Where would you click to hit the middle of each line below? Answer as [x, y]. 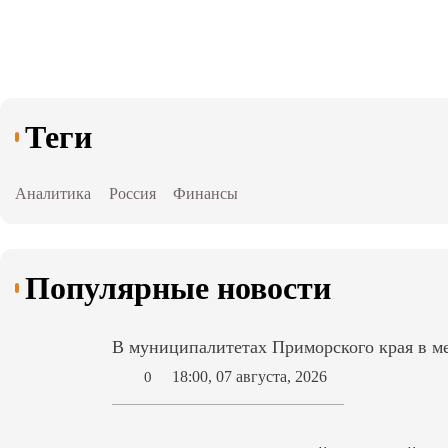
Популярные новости [178, 288]
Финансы [206, 194]
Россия [132, 194]
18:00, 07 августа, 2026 [250, 377]
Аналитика [53, 194]
